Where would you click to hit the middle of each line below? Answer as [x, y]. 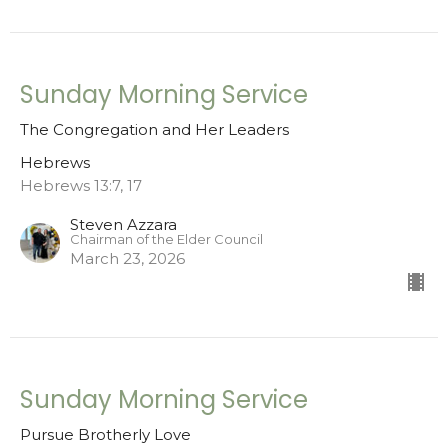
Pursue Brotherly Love [105, 434]
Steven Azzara [123, 224]
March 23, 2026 [127, 258]
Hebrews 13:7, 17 [81, 185]
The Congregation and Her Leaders [154, 129]
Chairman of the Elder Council [166, 239]
